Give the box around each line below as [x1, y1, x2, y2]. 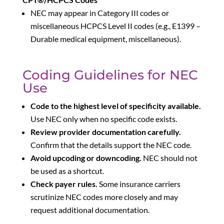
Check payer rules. [30, 178, 97, 188]
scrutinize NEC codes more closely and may [30, 191, 178, 201]
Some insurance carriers [97, 178, 180, 188]
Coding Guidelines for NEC [22, 66, 198, 83]
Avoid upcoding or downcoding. [30, 152, 141, 162]
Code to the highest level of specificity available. [30, 100, 201, 110]
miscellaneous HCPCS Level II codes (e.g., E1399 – [30, 20, 200, 30]
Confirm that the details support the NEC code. [30, 139, 191, 149]
